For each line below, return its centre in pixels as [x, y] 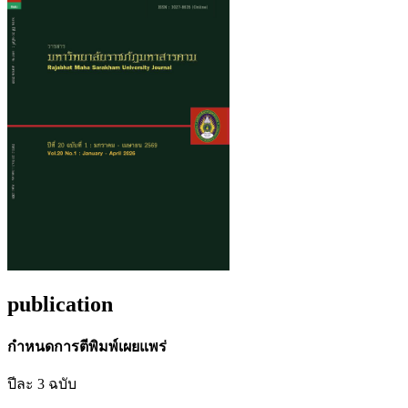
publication [60, 304]
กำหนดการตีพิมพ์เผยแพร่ [89, 346]
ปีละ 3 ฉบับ [42, 383]
